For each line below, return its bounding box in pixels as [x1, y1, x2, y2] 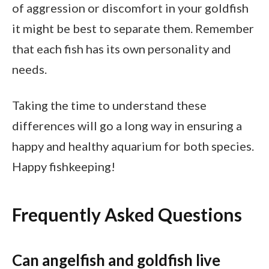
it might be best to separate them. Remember [12, 21, 254, 36]
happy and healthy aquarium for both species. [12, 139, 254, 154]
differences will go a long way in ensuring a [12, 118, 242, 133]
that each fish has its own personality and [12, 41, 231, 56]
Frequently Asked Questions [12, 203, 242, 225]
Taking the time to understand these [12, 98, 207, 113]
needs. [12, 62, 47, 77]
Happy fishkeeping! [12, 159, 115, 174]
